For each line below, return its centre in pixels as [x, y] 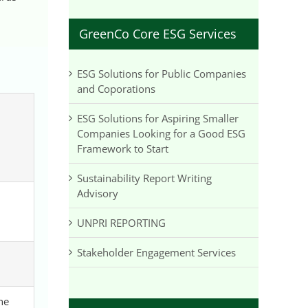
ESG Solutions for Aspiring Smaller [158, 118]
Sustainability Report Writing [144, 178]
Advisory [98, 193]
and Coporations [116, 88]
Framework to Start [123, 148]
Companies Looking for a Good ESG [161, 133]
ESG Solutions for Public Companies [162, 73]
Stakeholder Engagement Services [156, 252]
